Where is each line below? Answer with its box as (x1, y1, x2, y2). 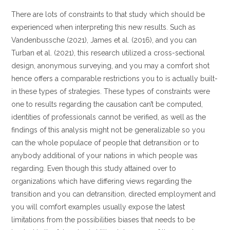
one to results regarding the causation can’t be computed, (11, 100, 203, 108)
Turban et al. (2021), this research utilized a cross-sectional (11, 49, 205, 57)
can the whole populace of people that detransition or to (11, 139, 200, 147)
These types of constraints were (102, 87, 210, 95)
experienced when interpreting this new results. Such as (11, 23, 196, 31)
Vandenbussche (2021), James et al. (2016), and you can (11, 36, 197, 44)
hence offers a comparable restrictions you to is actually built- (11, 74, 218, 83)
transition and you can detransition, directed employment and (11, 190, 216, 198)
